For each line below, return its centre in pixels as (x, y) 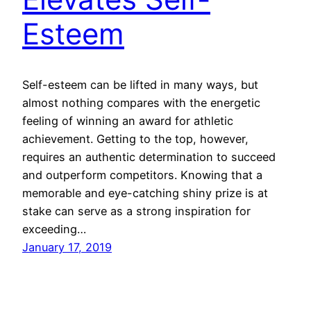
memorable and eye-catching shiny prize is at (145, 193)
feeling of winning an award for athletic (128, 120)
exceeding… (54, 229)
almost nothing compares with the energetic (141, 102)
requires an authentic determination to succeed (149, 157)
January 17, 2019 (67, 247)
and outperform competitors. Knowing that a (142, 175)
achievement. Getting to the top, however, (135, 138)
